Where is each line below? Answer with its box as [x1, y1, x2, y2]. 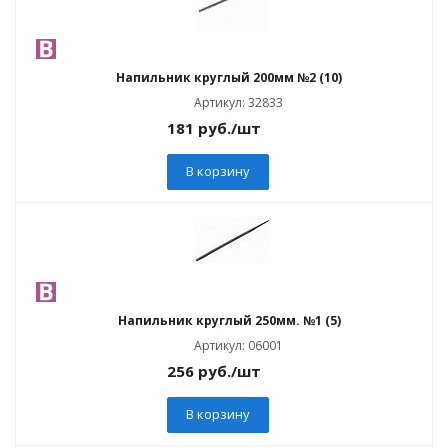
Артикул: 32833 [194, 94, 283, 111]
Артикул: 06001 [194, 337, 283, 354]
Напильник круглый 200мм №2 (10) [116, 69, 342, 86]
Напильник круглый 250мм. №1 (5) [117, 312, 341, 329]
